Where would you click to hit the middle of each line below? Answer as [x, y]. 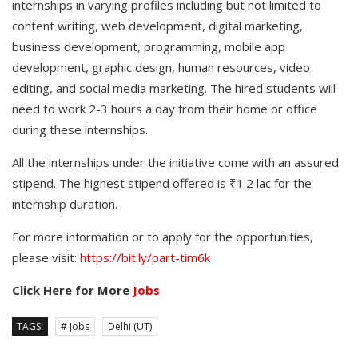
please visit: [46, 258]
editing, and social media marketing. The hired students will [174, 88]
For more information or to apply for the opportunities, [163, 237]
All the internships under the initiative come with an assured [175, 163]
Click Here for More [72, 290]
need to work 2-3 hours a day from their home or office [165, 109]
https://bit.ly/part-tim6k [145, 258]
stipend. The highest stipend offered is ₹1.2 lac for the [162, 183]
